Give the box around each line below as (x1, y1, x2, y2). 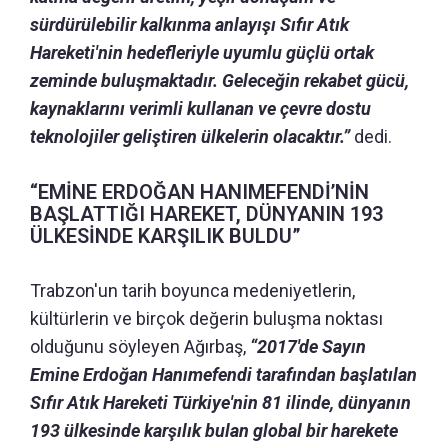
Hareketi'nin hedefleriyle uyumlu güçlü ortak (30, 41, 374, 63)
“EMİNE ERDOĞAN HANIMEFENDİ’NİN (30, 179, 369, 204)
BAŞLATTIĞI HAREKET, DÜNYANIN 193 (30, 201, 383, 226)
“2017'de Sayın (250, 335, 366, 357)
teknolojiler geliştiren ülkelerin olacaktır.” (30, 125, 350, 147)
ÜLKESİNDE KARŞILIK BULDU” (30, 223, 301, 248)
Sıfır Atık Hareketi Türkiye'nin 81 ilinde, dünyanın (30, 391, 411, 413)
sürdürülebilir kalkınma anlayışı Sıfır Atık (30, 13, 349, 35)
